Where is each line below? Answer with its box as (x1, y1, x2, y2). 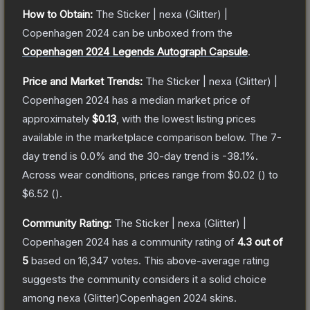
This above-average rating (141, 253, 269, 267)
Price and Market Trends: (22, 74, 143, 88)
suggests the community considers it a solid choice (22, 272, 266, 286)
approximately (22, 111, 92, 125)
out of (252, 235, 283, 248)
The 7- (249, 130, 282, 144)
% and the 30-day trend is (95, 149, 222, 163)
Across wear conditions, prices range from (22, 167, 228, 181)
